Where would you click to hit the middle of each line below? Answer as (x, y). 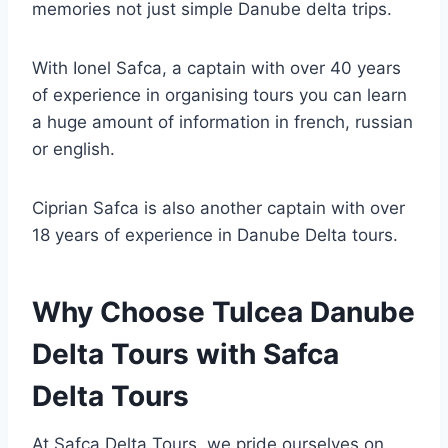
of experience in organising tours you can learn (219, 95)
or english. (73, 149)
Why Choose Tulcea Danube (223, 312)
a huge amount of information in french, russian (222, 122)
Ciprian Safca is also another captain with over (218, 208)
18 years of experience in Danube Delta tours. (215, 235)
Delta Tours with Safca (185, 354)
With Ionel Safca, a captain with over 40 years (216, 68)
